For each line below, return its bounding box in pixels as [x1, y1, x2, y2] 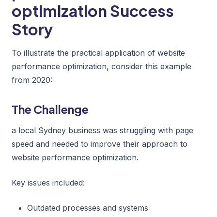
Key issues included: [12, 177, 85, 187]
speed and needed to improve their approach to [12, 139, 187, 149]
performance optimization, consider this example [12, 61, 191, 71]
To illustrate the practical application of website [12, 47, 185, 58]
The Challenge [12, 101, 89, 116]
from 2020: [12, 75, 52, 85]
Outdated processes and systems [27, 202, 148, 213]
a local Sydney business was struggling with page [12, 125, 193, 135]
